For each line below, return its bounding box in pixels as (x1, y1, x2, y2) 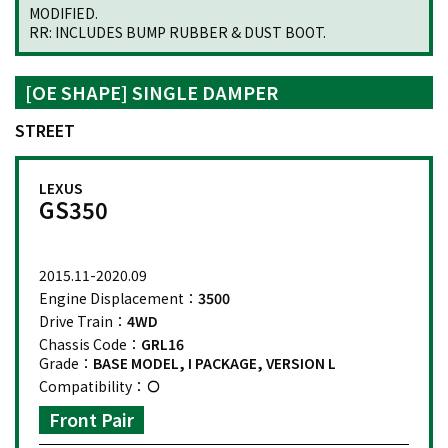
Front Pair (49, 406, 134, 432)
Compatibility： (39, 375, 146, 396)
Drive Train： (39, 310, 127, 331)
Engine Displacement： (39, 287, 198, 308)
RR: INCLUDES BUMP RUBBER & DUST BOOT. (29, 21, 326, 42)
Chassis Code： (39, 333, 141, 354)
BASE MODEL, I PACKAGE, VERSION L (93, 352, 336, 373)
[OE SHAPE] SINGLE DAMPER (25, 78, 278, 105)
